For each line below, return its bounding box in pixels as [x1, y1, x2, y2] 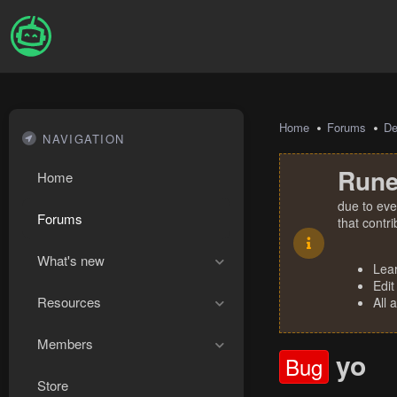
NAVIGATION [43, 130, 125, 147]
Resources [37, 292, 101, 311]
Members [37, 334, 93, 353]
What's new [37, 251, 105, 269]
